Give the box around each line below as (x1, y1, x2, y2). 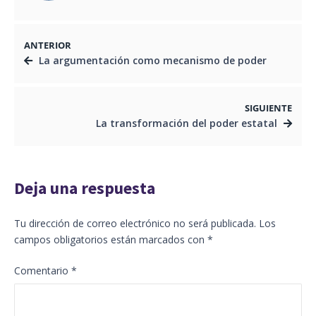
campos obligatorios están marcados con (14, 232, 207, 246)
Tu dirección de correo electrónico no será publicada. (14, 216, 256, 230)
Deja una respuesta (14, 177, 155, 198)
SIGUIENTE (245, 102, 292, 114)
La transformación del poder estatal (96, 116, 277, 130)
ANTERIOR (24, 39, 71, 51)
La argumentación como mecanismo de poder (39, 53, 267, 67)
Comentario (14, 263, 71, 277)
